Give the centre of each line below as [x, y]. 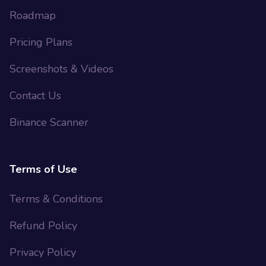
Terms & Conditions [56, 199]
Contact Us [35, 96]
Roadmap [33, 16]
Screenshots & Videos [61, 69]
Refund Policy [43, 226]
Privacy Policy [43, 253]
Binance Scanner [49, 123]
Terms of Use [43, 170]
